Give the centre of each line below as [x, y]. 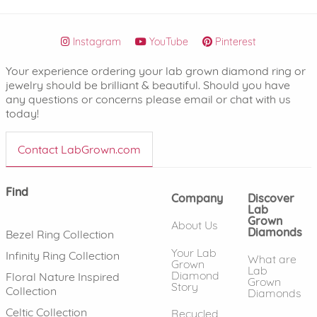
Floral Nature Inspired [63, 276]
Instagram [97, 41]
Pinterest [236, 41]
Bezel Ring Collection [60, 234]
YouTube [169, 41]
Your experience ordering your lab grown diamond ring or [156, 70]
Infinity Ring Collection [63, 255]
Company [197, 198]
